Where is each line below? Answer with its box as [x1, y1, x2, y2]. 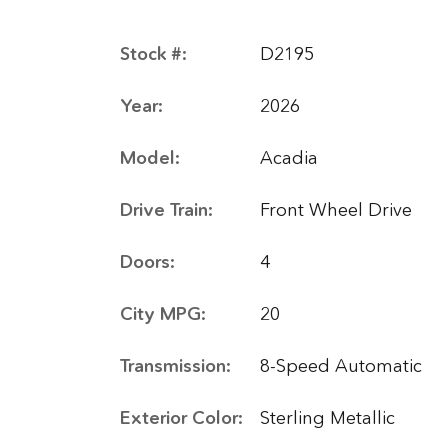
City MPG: [120, 303, 206, 325]
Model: [120, 147, 180, 169]
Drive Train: [120, 199, 213, 221]
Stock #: [120, 43, 187, 65]
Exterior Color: [120, 407, 243, 429]
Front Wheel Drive [260, 199, 412, 221]
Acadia [260, 147, 318, 169]
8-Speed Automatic [260, 355, 422, 377]
